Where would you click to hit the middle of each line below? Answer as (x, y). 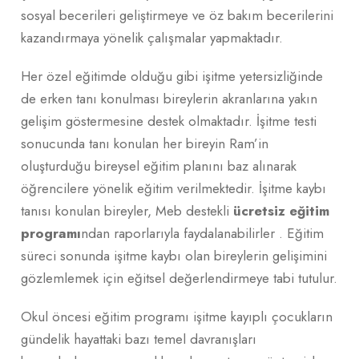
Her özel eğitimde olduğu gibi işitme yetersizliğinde (172, 76)
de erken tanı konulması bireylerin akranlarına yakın (169, 98)
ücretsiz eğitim (281, 210)
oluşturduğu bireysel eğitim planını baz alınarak (159, 165)
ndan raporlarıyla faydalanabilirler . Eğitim (202, 233)
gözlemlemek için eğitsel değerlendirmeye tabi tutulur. (179, 278)
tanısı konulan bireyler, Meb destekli (127, 210)
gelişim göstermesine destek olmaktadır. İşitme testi (169, 121)
